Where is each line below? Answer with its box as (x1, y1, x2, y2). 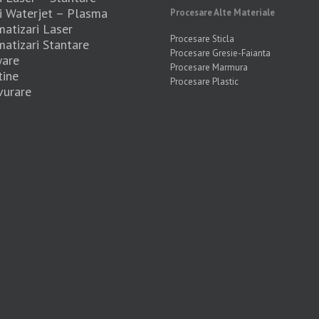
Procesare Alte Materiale (170, 6, 275, 19)
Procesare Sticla (170, 33, 234, 46)
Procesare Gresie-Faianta (170, 47, 271, 60)
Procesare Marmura (170, 61, 248, 74)
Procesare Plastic (170, 75, 239, 88)
